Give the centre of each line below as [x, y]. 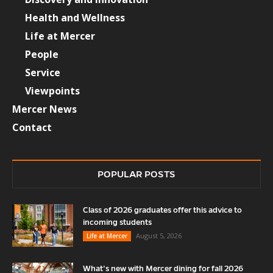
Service [43, 72]
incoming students [117, 222]
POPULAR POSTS [136, 174]
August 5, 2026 [159, 235]
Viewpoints [52, 90]
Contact [32, 127]
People [42, 54]
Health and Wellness [75, 17]
